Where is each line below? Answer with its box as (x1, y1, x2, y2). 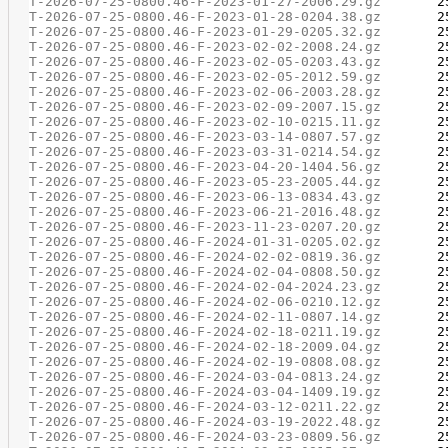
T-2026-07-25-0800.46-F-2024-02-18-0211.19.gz (28, 324, 381, 339)
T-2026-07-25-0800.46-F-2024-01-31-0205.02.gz (28, 234, 381, 249)
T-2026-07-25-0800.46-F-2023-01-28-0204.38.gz (28, 9, 381, 24)
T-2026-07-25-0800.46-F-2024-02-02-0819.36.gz (28, 249, 381, 264)
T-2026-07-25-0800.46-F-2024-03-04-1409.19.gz (28, 384, 381, 399)
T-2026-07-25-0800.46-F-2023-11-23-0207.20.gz (28, 219, 381, 234)
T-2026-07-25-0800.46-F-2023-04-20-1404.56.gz (28, 159, 381, 174)
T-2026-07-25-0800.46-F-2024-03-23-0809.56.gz (28, 429, 381, 444)
